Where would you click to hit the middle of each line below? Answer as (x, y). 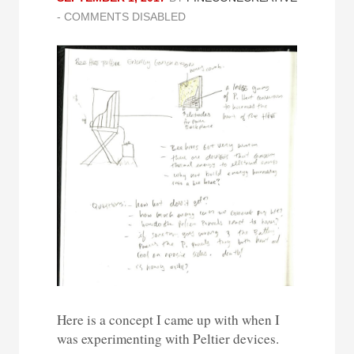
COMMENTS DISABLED (125, 17)
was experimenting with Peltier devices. (168, 338)
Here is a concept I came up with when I (168, 319)
